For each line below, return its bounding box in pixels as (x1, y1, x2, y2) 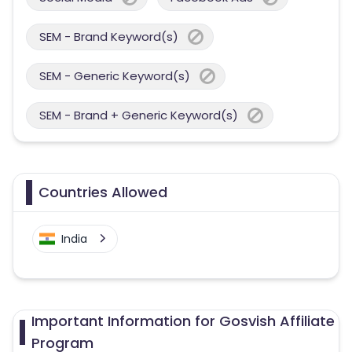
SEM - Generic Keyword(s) (39, 68, 190, 84)
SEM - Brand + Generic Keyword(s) (39, 107, 238, 123)
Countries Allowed (38, 182, 167, 202)
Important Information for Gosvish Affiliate (31, 311, 335, 331)
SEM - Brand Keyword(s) (39, 28, 178, 45)
